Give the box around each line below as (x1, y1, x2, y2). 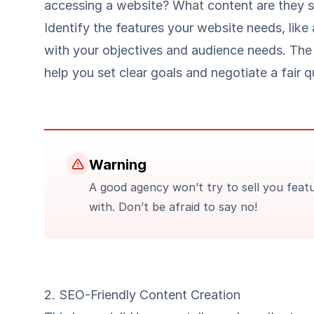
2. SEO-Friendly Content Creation (44, 287, 241, 302)
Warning (88, 156, 146, 173)
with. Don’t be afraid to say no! (88, 200, 257, 214)
